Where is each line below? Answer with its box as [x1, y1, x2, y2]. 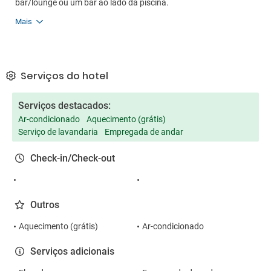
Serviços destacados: [18, 100, 111, 111]
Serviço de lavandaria [18, 127, 98, 137]
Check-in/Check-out [30, 152, 115, 164]
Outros [30, 199, 59, 211]
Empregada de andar [105, 127, 183, 137]
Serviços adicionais [30, 246, 114, 257]
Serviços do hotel [18, 69, 108, 83]
